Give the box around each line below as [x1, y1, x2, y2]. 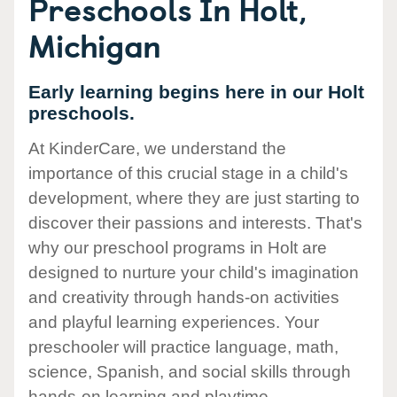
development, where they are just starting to [28, 189, 360, 208]
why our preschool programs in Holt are [28, 238, 327, 258]
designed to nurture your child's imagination [28, 263, 359, 283]
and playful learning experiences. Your [28, 313, 319, 332]
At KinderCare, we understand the [28, 139, 286, 159]
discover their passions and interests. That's [28, 214, 362, 233]
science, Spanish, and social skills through [28, 362, 351, 382]
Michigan [28, 20, 161, 68]
